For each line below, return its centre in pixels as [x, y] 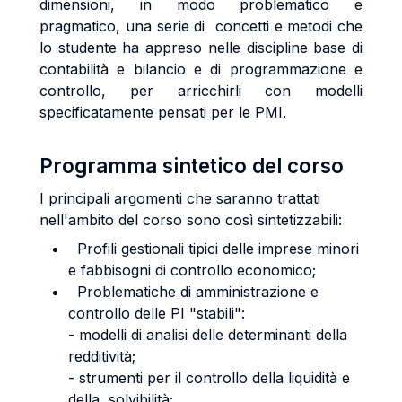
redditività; [102, 356]
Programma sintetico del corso [192, 166]
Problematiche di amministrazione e [193, 292]
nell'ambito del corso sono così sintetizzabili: [195, 220]
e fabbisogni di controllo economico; [197, 270]
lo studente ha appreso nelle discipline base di [201, 48]
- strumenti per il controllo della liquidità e [209, 378]
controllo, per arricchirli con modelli [201, 91]
